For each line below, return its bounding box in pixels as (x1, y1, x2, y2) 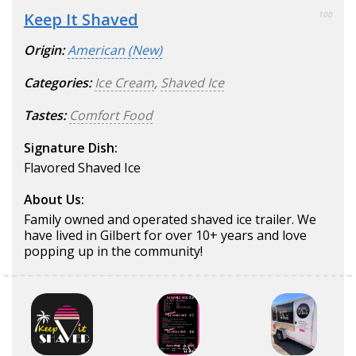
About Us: (24, 191, 84, 208)
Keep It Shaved (24, 9, 138, 30)
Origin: (24, 41, 64, 59)
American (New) (68, 41, 162, 59)
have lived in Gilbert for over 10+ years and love (24, 226, 307, 244)
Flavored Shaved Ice (24, 159, 141, 176)
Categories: (24, 74, 91, 91)
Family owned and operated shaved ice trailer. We (24, 211, 316, 228)
